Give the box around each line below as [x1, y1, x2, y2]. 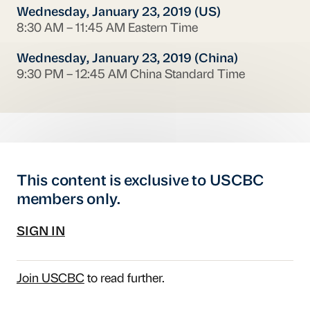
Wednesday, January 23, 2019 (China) [16, 53, 238, 66]
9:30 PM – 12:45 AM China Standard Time [16, 69, 245, 82]
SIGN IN [16, 226, 65, 238]
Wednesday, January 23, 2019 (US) [16, 6, 221, 19]
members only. [16, 193, 121, 208]
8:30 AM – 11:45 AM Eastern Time [16, 22, 198, 35]
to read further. [84, 273, 165, 285]
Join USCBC [16, 273, 84, 285]
